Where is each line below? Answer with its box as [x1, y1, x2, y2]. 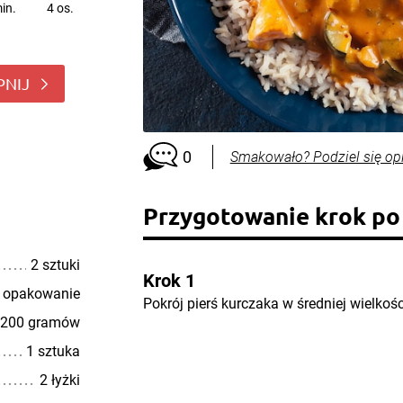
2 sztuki [30, 256, 80, 273]
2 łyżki [39, 372, 80, 389]
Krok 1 [142, 270, 195, 291]
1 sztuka [25, 343, 80, 360]
